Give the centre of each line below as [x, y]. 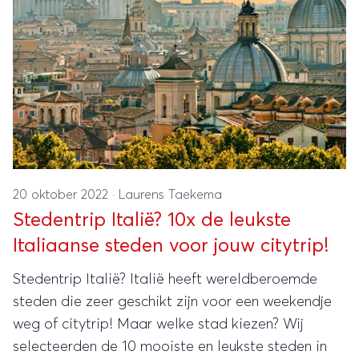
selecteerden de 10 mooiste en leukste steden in [170, 347]
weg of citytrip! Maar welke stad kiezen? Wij [158, 325]
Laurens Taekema [170, 195]
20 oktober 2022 [63, 195]
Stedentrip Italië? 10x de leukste [152, 220]
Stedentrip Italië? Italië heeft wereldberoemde [165, 280]
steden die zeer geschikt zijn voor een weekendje [172, 302]
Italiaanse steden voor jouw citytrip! [171, 246]
